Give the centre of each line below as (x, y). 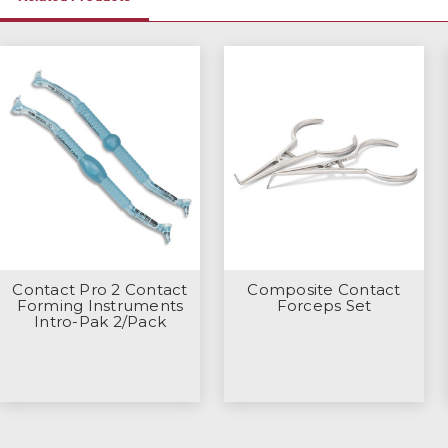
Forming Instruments (100, 305)
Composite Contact (324, 289)
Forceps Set (324, 305)
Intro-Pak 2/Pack (100, 321)
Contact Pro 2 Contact (100, 289)
